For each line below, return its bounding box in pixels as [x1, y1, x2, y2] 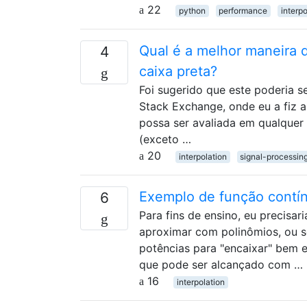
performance [219, 5, 268, 16]
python [178, 5, 206, 16]
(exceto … [139, 132, 191, 146]
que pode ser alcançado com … [139, 257, 303, 271]
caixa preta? [139, 62, 217, 79]
